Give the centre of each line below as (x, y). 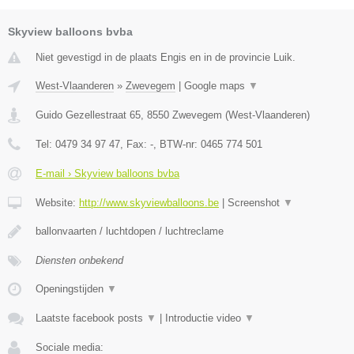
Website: (57, 202)
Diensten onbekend (79, 260)
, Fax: (135, 144)
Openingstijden (71, 288)
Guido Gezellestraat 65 (88, 115)
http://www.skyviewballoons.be (149, 202)
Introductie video (205, 318)
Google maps (216, 85)
